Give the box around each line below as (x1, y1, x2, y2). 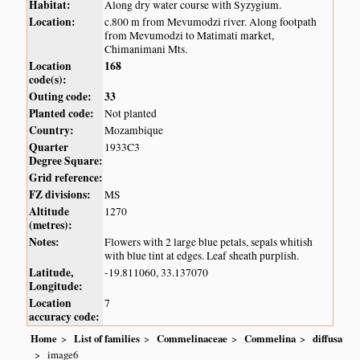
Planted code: (29, 104, 95, 121)
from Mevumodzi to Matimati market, (104, 27, 275, 43)
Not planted (104, 105, 157, 121)
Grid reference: (29, 169, 104, 186)
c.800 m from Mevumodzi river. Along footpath (104, 14, 317, 29)
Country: (29, 121, 75, 138)
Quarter (29, 138, 69, 155)
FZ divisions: (29, 186, 92, 202)
